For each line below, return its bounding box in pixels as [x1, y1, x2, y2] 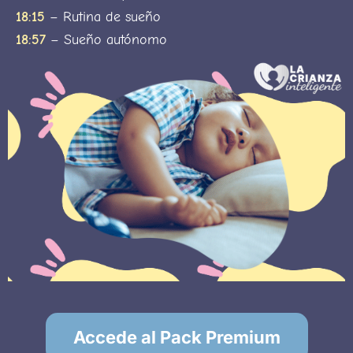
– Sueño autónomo [46, 32, 167, 49]
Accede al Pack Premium [72, 326, 281, 347]
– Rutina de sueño [45, 9, 161, 26]
